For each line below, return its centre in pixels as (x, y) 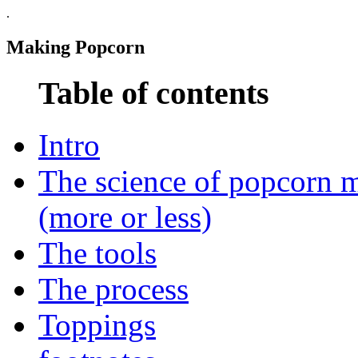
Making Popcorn (76, 47)
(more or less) (125, 217)
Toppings (97, 324)
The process (113, 288)
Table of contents (154, 93)
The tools (97, 253)
